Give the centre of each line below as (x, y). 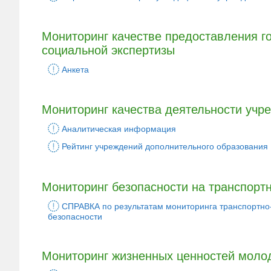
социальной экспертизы (108, 50)
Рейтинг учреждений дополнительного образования (165, 147)
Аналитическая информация (119, 129)
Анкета (76, 69)
